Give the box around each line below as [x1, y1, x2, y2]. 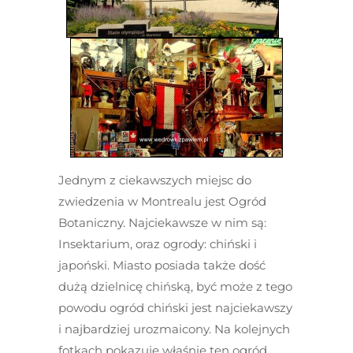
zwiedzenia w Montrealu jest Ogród [58, 194, 266, 209]
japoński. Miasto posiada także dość [58, 258, 266, 273]
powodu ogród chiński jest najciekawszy [58, 300, 292, 315]
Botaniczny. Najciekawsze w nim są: [58, 215, 266, 230]
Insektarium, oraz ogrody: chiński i [58, 236, 257, 251]
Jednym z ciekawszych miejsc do [58, 173, 251, 188]
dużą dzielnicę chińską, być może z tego [58, 279, 292, 294]
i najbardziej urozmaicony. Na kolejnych [58, 321, 290, 336]
